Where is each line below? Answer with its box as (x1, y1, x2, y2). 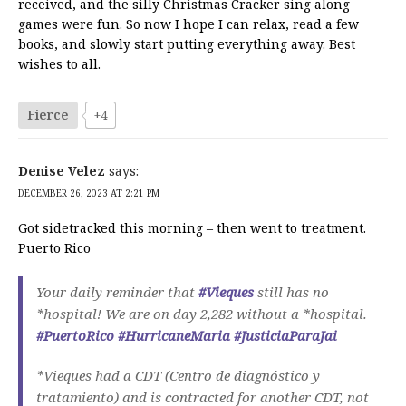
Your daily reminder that (36, 282, 198, 301)
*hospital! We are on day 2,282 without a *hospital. (36, 304, 367, 323)
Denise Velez (18, 161, 105, 179)
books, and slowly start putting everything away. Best (18, 34, 355, 53)
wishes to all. (18, 54, 101, 72)
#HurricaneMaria (118, 325, 230, 344)
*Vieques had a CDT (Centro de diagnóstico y (36, 365, 320, 384)
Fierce (27, 105, 69, 123)
